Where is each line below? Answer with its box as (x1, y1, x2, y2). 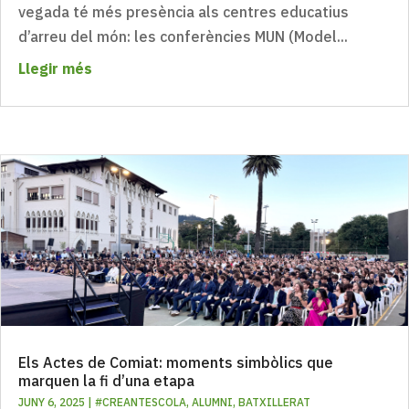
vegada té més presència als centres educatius (18, 3, 349, 22)
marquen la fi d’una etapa (18, 372, 194, 391)
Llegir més (18, 59, 92, 79)
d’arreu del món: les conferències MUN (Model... (18, 27, 348, 47)
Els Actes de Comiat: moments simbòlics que (18, 353, 333, 372)
